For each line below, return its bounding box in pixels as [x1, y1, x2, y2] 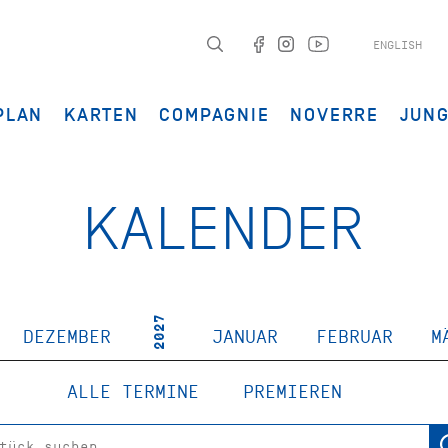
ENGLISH [373, 38, 422, 52]
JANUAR [211, 327, 278, 347]
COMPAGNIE [159, 104, 270, 126]
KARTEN [63, 104, 139, 126]
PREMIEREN [242, 382, 342, 402]
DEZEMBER [22, 327, 111, 347]
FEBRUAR [316, 327, 394, 347]
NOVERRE [290, 104, 379, 126]
